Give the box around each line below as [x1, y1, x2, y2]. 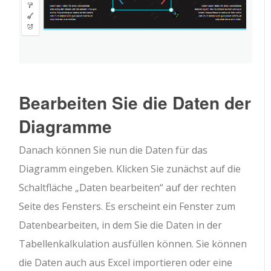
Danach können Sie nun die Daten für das [19, 143, 208, 157]
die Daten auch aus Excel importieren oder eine [19, 255, 233, 269]
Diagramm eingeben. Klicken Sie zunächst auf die [19, 162, 241, 175]
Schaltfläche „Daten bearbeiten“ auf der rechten [19, 180, 237, 194]
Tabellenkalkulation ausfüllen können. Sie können [19, 237, 247, 250]
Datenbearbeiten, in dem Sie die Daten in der [19, 218, 223, 232]
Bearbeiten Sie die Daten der [19, 90, 252, 115]
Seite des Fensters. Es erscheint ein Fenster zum [19, 199, 236, 213]
